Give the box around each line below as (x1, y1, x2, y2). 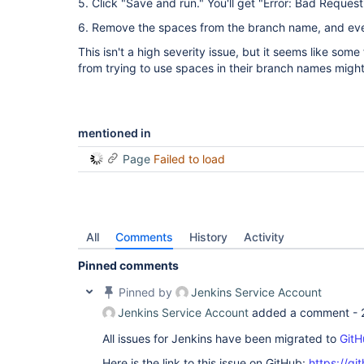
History (189, 230, 227, 244)
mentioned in (78, 126, 151, 140)
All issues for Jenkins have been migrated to (102, 331, 340, 345)
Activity (244, 230, 284, 244)
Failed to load (154, 152, 225, 166)
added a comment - (249, 305, 361, 319)
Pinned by (115, 285, 175, 299)
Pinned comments (78, 258, 179, 272)
